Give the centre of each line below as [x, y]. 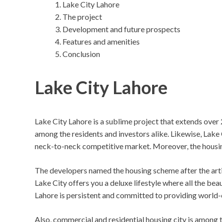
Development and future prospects [121, 29]
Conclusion [81, 54]
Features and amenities [102, 41]
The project [82, 16]
